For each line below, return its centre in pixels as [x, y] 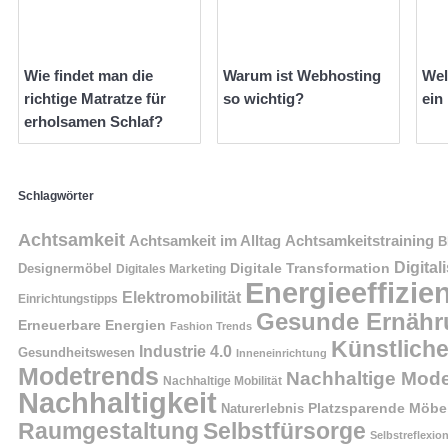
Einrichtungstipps [68, 298]
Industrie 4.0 [185, 350]
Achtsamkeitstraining [359, 240]
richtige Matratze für [95, 99]
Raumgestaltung [108, 430]
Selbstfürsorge [284, 431]
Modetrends [88, 375]
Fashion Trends [211, 325]
